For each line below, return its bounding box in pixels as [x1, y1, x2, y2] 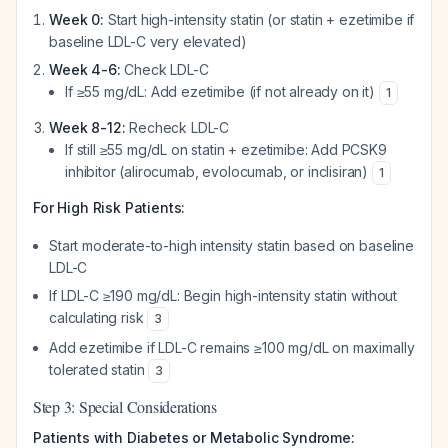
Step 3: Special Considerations [33, 396, 217, 417]
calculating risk [49, 309, 148, 326]
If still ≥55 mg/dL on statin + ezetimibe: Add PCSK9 [65, 141, 387, 158]
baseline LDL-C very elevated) [49, 33, 247, 50]
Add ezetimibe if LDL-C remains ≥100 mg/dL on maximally [49, 339, 415, 356]
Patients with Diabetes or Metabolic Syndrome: [33, 429, 355, 446]
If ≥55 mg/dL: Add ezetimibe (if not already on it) [65, 83, 379, 100]
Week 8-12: [49, 119, 126, 136]
